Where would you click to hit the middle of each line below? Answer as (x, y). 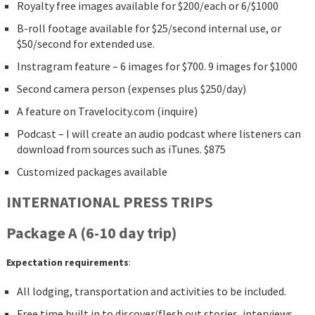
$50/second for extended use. (85, 44)
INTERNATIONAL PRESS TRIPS (109, 202)
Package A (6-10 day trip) (91, 233)
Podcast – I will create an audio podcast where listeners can (159, 134)
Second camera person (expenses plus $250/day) (131, 89)
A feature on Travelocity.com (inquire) (107, 111)
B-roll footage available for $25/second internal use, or (149, 28)
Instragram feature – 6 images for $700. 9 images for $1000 (157, 66)
